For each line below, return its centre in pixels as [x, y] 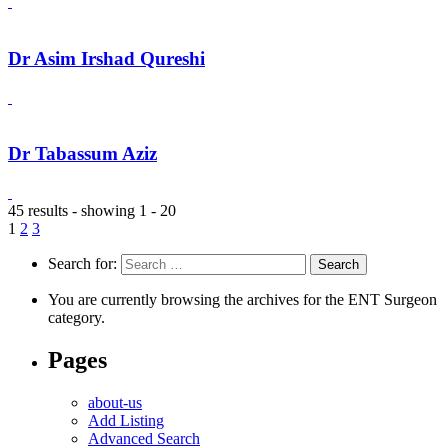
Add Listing [126, 420]
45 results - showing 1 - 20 [92, 210]
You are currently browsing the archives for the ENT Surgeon [242, 299]
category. [76, 317]
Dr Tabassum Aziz [82, 154]
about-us [115, 402]
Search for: [82, 263]
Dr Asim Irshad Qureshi [106, 58]
